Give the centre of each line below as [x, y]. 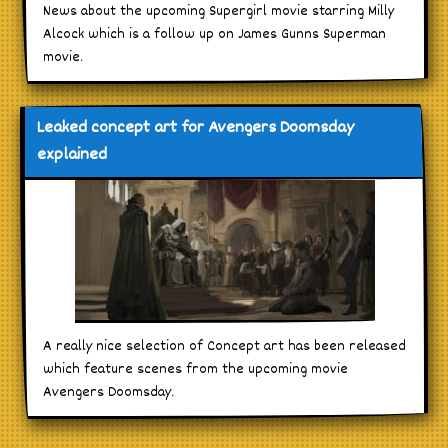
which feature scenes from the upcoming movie [195, 369]
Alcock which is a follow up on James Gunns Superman [214, 34]
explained [72, 155]
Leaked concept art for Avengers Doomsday [195, 128]
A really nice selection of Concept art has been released [224, 346]
